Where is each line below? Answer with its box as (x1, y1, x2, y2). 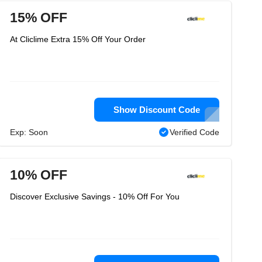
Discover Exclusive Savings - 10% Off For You (10, 192, 180, 201)
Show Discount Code (113, 105, 200, 115)
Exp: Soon (10, 127, 48, 137)
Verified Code (170, 127, 219, 137)
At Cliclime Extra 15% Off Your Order (10, 35, 146, 44)
